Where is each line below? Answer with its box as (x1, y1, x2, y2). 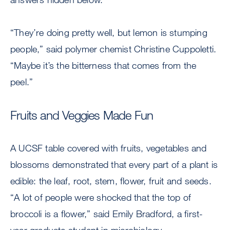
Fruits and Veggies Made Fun (10, 107, 154, 123)
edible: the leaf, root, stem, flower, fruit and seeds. (10, 175, 212, 187)
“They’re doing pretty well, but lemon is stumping (10, 27, 207, 39)
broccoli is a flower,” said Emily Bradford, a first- (10, 208, 203, 220)
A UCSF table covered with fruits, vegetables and (10, 142, 207, 154)
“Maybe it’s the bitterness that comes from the (10, 60, 197, 71)
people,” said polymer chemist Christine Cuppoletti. (10, 43, 217, 55)
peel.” (10, 76, 33, 88)
